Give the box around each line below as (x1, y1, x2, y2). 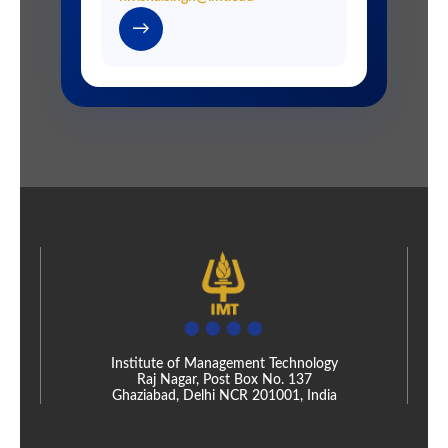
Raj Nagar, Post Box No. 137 (136, 373, 312, 388)
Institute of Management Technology (110, 357, 338, 372)
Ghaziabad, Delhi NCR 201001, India (111, 389, 337, 404)
